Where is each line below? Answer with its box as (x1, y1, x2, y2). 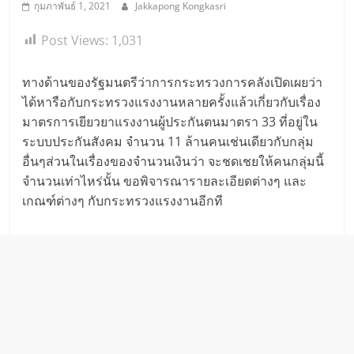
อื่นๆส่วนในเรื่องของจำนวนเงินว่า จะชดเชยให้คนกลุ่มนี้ (22, 152, 325, 170)
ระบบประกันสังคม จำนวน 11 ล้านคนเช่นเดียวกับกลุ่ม (22, 132, 314, 150)
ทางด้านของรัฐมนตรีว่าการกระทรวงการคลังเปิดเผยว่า (22, 73, 323, 91)
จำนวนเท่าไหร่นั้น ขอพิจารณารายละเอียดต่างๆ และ (22, 171, 307, 190)
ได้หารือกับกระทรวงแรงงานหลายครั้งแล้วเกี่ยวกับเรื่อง (22, 92, 322, 111)
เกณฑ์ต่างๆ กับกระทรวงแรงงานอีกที (22, 191, 224, 209)
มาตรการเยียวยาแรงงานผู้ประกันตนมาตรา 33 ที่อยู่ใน (22, 112, 318, 130)
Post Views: (41, 31, 109, 49)
